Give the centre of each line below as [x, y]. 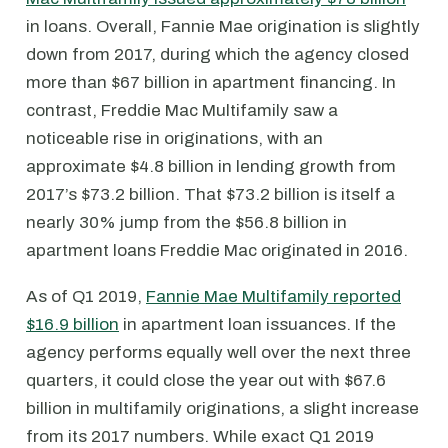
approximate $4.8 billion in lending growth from [211, 166]
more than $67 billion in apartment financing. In [211, 82]
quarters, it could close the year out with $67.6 [206, 380]
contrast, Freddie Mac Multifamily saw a [182, 110]
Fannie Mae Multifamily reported [273, 296]
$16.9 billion [72, 324]
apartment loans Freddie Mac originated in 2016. [221, 250]
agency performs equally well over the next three [218, 352]
